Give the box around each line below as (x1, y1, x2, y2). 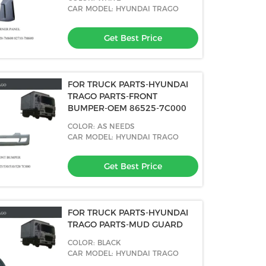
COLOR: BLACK (68, 238, 122, 247)
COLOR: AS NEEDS (68, 122, 135, 131)
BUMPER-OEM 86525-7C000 (68, 103, 187, 113)
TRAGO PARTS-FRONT (68, 91, 158, 102)
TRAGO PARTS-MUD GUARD (68, 219, 183, 230)
